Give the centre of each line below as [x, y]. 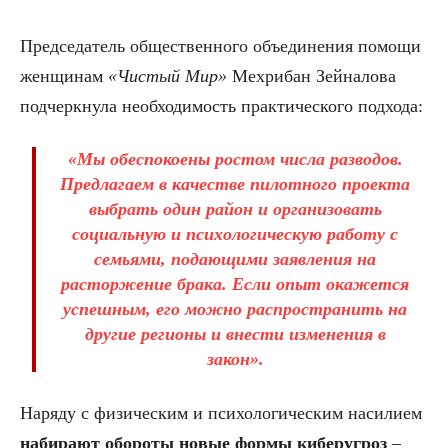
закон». [235, 359]
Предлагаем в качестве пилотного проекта [235, 184]
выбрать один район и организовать [235, 209]
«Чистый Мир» [167, 76]
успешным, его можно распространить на [235, 309]
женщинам [64, 76]
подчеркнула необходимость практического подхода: [221, 106]
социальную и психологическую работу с [235, 234]
